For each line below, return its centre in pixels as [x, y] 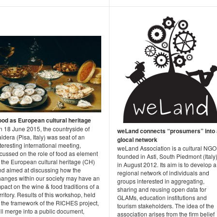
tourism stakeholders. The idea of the [166, 206]
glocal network [137, 140]
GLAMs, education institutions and [162, 198]
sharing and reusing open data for [162, 189]
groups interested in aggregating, [161, 181]
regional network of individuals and [163, 173]
